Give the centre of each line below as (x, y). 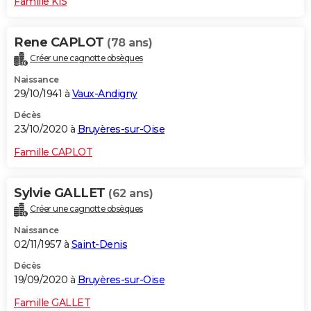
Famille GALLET (52, 302)
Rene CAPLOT (60, 43)
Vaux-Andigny (104, 93)
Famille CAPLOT (53, 152)
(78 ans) (129, 43)
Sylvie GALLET (61, 193)
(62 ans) (131, 193)
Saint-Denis (99, 244)
